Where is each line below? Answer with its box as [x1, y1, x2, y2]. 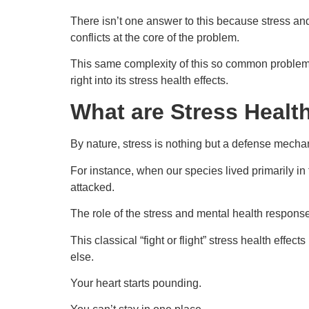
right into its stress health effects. [70, 74, 228, 86]
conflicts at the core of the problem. [70, 31, 239, 43]
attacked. [70, 181, 114, 193]
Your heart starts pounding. [70, 277, 201, 289]
